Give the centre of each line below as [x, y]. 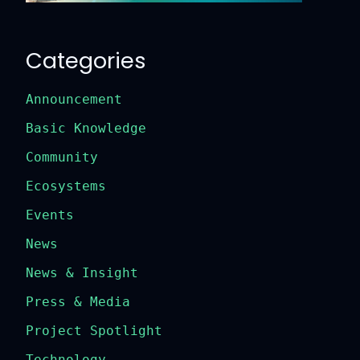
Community [56, 157]
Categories [80, 60]
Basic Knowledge [80, 128]
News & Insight [76, 272]
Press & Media [72, 301]
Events [44, 215]
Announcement [68, 99]
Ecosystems [60, 186]
